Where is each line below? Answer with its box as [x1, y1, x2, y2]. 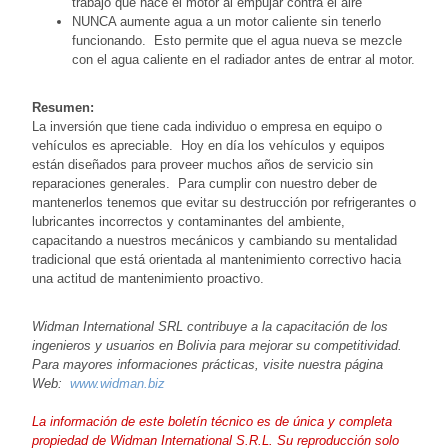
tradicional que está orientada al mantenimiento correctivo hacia [32, 252, 401, 268]
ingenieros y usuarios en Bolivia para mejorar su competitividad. [32, 338, 406, 354]
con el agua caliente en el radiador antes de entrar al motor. [72, 52, 415, 68]
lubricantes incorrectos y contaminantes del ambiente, [32, 214, 345, 230]
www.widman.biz [70, 376, 165, 392]
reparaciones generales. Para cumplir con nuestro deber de [32, 176, 377, 192]
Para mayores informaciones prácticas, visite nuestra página [32, 357, 383, 373]
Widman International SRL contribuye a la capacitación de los [32, 319, 388, 335]
